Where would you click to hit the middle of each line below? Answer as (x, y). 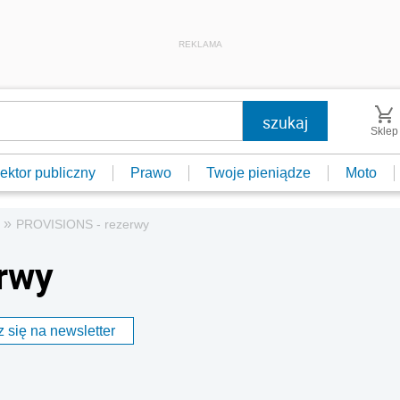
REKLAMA (200, 44)
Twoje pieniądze (258, 172)
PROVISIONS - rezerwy (83, 224)
